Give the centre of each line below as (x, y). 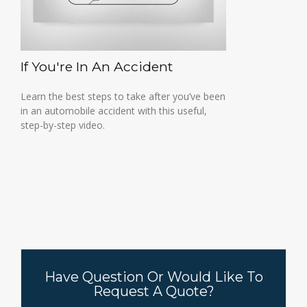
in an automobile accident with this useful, (114, 111)
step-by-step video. (63, 125)
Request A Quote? (153, 291)
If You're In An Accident (97, 66)
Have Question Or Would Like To (153, 277)
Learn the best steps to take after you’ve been (123, 96)
